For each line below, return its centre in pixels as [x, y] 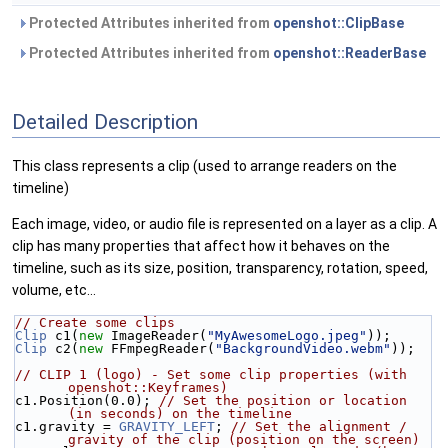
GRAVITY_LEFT [167, 427]
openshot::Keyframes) [148, 388]
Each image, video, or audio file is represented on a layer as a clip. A [224, 224]
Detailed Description [105, 121]
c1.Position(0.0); [87, 401]
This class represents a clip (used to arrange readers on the [204, 166]
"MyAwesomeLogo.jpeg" [287, 336]
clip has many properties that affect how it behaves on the [201, 246]
